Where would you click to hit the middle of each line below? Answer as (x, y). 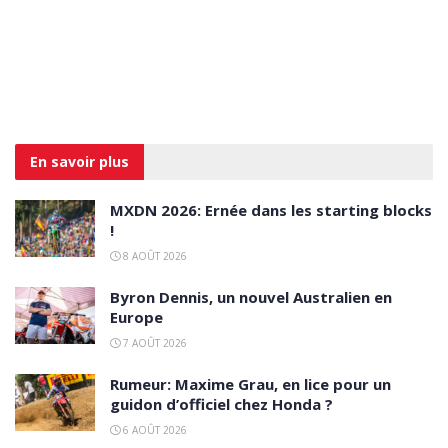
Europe (136, 317)
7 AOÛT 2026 (153, 343)
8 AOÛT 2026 (153, 256)
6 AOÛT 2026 (153, 430)
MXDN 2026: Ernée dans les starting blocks (271, 210)
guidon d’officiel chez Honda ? (221, 404)
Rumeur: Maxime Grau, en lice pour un (250, 384)
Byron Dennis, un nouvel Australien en (251, 297)
